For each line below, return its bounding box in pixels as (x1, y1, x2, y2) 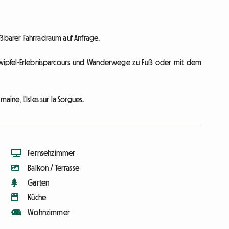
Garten (28, 178, 50, 187)
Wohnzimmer (28, 208, 70, 217)
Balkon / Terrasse (28, 164, 79, 172)
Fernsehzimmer (28, 149, 76, 157)
